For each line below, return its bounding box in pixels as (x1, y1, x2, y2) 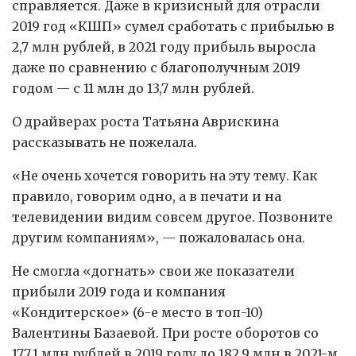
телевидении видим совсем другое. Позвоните (12, 209, 333, 226)
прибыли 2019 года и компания (12, 284, 226, 300)
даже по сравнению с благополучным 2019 (12, 60, 300, 76)
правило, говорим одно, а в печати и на (12, 188, 281, 205)
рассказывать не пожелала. (12, 134, 197, 151)
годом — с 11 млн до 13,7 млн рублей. (12, 80, 254, 97)
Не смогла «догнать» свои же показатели (12, 263, 295, 280)
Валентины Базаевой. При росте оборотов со (12, 325, 319, 342)
